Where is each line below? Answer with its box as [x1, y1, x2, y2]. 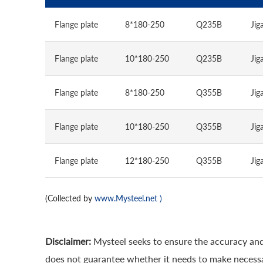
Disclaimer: [45, 235, 93, 247]
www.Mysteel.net [95, 193, 160, 203]
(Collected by [45, 193, 95, 203]
